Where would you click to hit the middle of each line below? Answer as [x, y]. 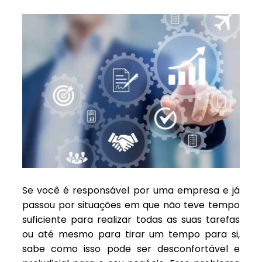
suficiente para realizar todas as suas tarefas [131, 220]
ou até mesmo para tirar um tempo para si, [131, 235]
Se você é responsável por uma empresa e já [131, 191]
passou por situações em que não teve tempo [131, 205]
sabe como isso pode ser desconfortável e [131, 249]
